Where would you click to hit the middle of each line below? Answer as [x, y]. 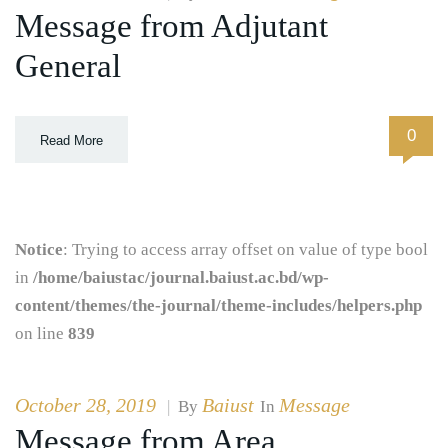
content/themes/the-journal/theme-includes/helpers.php [218, 305]
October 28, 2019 [85, 404]
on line [41, 333]
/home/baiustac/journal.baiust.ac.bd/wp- [181, 277]
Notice [39, 249]
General [68, 65]
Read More [71, 140]
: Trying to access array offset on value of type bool [245, 249]
